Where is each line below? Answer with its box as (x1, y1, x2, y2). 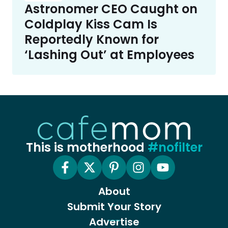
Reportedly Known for (24, 31, 159, 48)
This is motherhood (25, 138, 148, 156)
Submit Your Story (67, 199, 161, 214)
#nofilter (147, 138, 203, 156)
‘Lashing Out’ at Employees (24, 46, 194, 63)
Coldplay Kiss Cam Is (24, 15, 157, 33)
